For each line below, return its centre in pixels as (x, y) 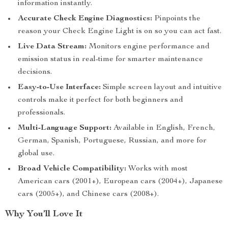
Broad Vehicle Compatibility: (72, 169)
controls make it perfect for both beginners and (101, 100)
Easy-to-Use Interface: (59, 88)
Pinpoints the (176, 19)
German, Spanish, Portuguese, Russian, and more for (112, 141)
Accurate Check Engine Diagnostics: (85, 19)
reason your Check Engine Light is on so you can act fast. (120, 32)
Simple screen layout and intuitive (161, 88)
